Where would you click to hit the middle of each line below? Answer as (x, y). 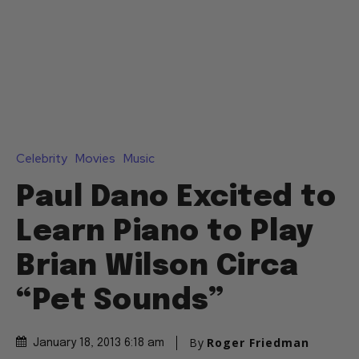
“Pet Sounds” (120, 302)
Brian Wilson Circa (157, 267)
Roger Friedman (258, 343)
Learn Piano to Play (165, 233)
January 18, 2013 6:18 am (99, 343)
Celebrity (42, 159)
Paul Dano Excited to (176, 198)
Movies (95, 159)
